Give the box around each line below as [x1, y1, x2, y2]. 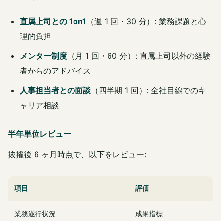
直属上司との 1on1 [20, 16, 86, 27]
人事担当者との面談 [20, 85, 91, 96]
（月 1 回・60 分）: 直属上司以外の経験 [67, 51, 211, 61]
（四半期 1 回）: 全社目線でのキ [91, 85, 206, 96]
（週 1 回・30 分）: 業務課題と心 [86, 16, 206, 27]
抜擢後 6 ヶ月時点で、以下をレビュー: [8, 149, 146, 160]
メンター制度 [20, 51, 67, 61]
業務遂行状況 [14, 209, 56, 218]
